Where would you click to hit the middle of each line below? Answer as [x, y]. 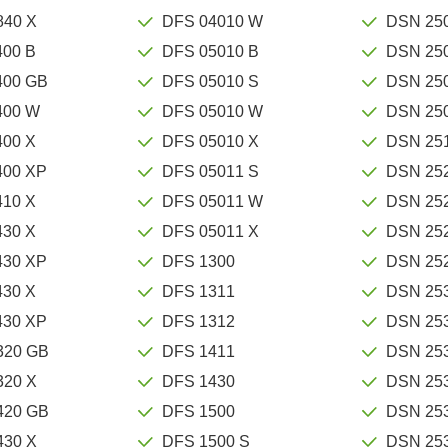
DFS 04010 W [213, 21]
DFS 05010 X [211, 141]
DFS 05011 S [211, 171]
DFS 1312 [199, 321]
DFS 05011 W [213, 201]
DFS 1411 [199, 351]
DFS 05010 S [211, 81]
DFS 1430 [199, 381]
